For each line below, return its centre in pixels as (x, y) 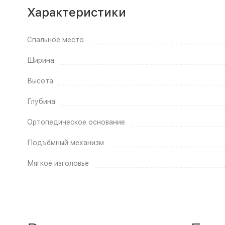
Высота (40, 81)
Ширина (40, 60)
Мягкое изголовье (58, 163)
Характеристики (76, 12)
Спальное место (55, 39)
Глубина (41, 101)
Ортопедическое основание (76, 122)
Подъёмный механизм (65, 142)
